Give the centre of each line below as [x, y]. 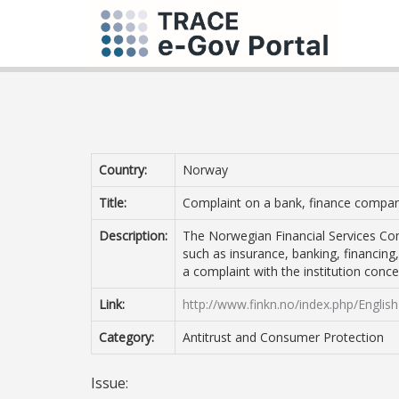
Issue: [110, 383]
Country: [123, 170]
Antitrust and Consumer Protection [283, 337]
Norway [205, 170]
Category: [126, 337]
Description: [133, 236]
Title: [113, 203]
